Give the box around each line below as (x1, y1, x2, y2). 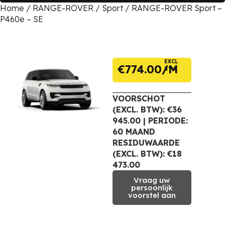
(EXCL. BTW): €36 (113, 104, 182, 115)
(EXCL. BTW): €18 (113, 148, 182, 159)
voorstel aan (128, 190, 176, 200)
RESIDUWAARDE (113, 137, 180, 148)
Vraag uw (134, 175, 170, 185)
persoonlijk (131, 182, 173, 192)
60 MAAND (113, 126, 155, 137)
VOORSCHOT (113, 93, 165, 103)
